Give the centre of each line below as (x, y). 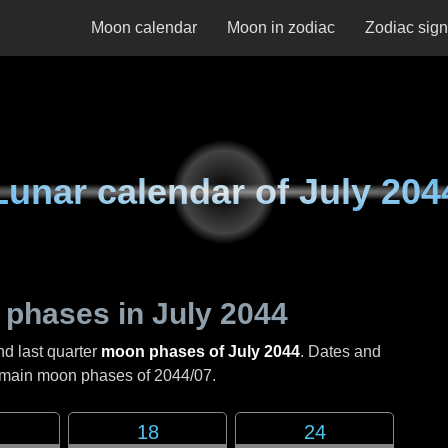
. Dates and (340, 351)
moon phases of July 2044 (200, 351)
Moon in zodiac (281, 27)
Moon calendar (144, 27)
